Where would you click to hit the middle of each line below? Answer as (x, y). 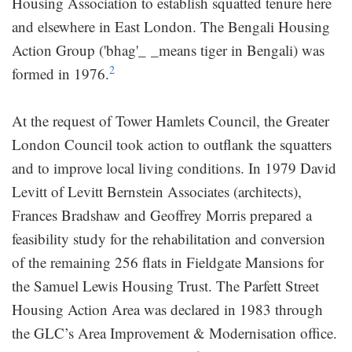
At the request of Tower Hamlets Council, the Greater (170, 120)
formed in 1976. (60, 73)
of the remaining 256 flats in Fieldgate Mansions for (168, 262)
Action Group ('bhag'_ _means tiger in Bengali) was (168, 49)
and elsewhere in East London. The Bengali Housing (171, 26)
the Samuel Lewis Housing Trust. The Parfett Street (165, 285)
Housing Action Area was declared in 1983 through (167, 309)
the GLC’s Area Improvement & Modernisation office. (174, 332)
